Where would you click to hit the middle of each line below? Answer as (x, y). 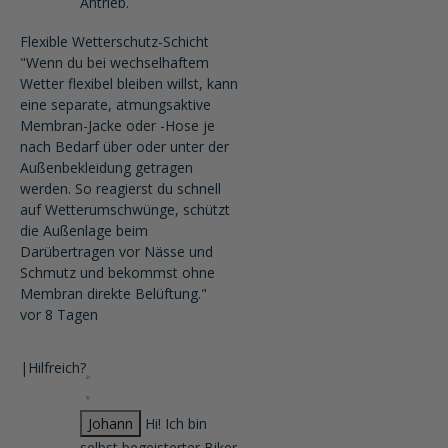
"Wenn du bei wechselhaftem (114, 62)
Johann (110, 423)
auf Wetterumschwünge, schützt (125, 209)
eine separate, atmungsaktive (115, 104)
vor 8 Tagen (59, 314)
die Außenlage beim (84, 230)
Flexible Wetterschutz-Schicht (114, 41)
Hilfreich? (57, 367)
